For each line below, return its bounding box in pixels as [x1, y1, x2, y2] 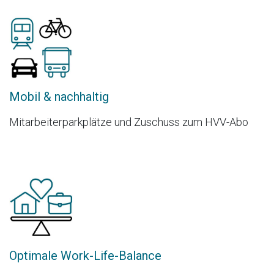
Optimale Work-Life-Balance [9, 248, 161, 263]
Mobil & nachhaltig [9, 89, 109, 105]
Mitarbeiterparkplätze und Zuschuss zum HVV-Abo [9, 116, 248, 129]
